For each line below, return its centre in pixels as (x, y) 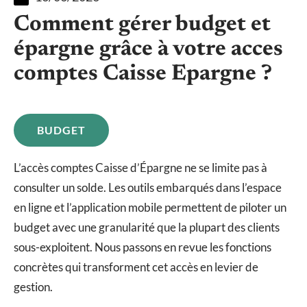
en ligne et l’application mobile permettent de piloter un (150, 207)
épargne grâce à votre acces (148, 49)
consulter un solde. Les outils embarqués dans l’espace (148, 187)
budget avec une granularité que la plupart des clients (147, 227)
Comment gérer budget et (142, 24)
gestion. (33, 286)
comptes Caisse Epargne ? (143, 74)
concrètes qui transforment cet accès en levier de (136, 267)
